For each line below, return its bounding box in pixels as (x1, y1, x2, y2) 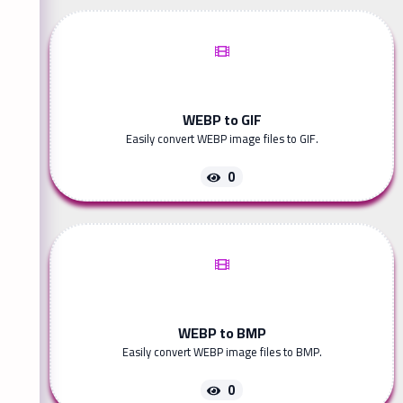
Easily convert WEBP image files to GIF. (125, 128, 318, 150)
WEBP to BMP (177, 319, 266, 347)
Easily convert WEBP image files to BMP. (121, 341, 322, 363)
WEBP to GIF (182, 106, 262, 134)
